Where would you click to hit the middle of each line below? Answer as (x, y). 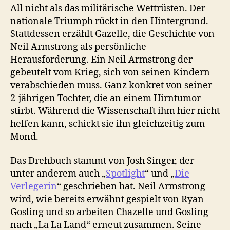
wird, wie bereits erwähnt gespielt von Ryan (107, 200)
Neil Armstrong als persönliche (78, 47)
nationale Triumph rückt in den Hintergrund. (109, 21)
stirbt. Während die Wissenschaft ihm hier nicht (115, 111)
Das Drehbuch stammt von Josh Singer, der (102, 161)
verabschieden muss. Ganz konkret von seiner (111, 85)
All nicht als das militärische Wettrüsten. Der (108, 8)
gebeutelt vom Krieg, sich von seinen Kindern (110, 72)
